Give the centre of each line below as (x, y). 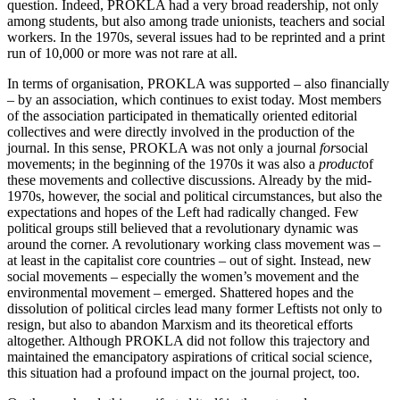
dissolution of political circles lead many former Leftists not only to (195, 308)
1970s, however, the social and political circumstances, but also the (195, 196)
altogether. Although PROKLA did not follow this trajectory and (188, 340)
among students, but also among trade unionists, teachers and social (196, 21)
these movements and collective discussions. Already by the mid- (189, 179)
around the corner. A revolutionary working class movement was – (194, 244)
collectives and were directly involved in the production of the (181, 131)
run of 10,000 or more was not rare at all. (122, 53)
